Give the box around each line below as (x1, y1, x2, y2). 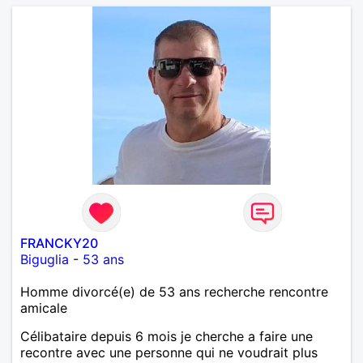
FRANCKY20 (20, 234, 98, 251)
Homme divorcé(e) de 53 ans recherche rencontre (20, 283, 328, 300)
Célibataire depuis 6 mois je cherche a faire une (20, 327, 313, 344)
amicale (20, 299, 67, 316)
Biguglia (20, 250, 69, 267)
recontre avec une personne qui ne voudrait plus (20, 344, 318, 361)
